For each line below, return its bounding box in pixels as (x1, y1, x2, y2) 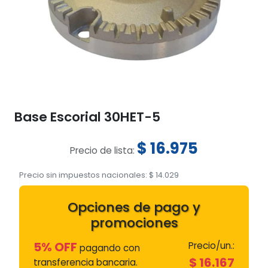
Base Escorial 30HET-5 (14, 107, 160, 126)
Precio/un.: (188, 239, 234, 252)
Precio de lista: (70, 144, 137, 157)
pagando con (77, 241, 140, 254)
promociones (90, 213, 178, 232)
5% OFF (33, 238, 77, 255)
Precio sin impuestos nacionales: (19, 169, 149, 180)
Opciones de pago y (68, 197, 200, 217)
